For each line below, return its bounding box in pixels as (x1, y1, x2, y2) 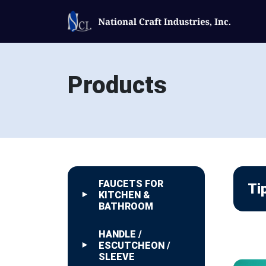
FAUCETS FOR (99, 178, 163, 189)
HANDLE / (99, 229, 142, 240)
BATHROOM (99, 201, 153, 212)
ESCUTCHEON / (99, 240, 170, 251)
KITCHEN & (99, 189, 150, 201)
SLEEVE (99, 251, 135, 262)
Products (68, 71, 167, 99)
